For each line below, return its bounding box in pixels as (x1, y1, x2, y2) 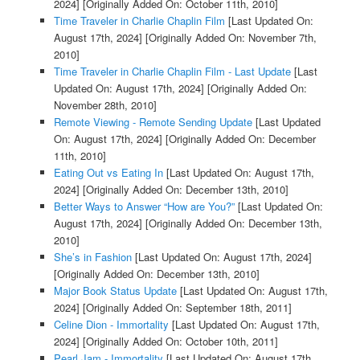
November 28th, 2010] (53, 97, 157, 113)
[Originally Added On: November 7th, (141, 30, 317, 46)
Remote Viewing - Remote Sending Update (53, 114, 252, 130)
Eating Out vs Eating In (53, 165, 163, 181)
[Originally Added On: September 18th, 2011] (79, 300, 292, 316)
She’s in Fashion (53, 249, 132, 265)
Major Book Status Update (53, 283, 177, 299)
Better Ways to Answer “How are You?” (53, 198, 235, 215)
